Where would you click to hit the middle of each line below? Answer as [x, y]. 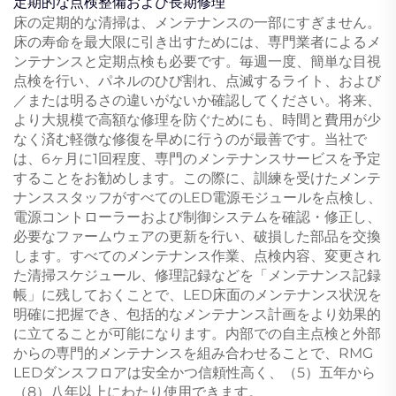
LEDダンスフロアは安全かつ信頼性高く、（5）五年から [194, 372]
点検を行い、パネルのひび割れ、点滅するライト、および [197, 80]
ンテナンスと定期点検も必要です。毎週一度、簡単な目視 [197, 61]
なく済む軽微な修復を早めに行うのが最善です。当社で [190, 139]
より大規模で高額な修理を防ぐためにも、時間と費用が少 [197, 119]
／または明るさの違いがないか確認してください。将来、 [197, 100]
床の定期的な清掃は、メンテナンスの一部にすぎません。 [197, 22]
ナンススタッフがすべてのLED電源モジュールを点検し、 [198, 197]
